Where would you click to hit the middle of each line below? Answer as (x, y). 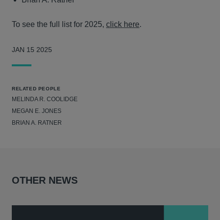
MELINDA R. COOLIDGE (45, 99)
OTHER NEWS (45, 180)
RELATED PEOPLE (36, 89)
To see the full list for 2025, (59, 24)
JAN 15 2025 (32, 50)
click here (123, 24)
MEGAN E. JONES (37, 111)
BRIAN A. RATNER (37, 123)
